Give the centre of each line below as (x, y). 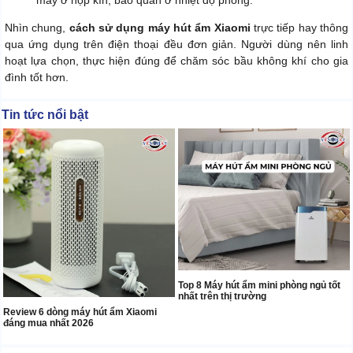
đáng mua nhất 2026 (48, 323)
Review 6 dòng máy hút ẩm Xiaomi (80, 312)
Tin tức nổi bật (45, 114)
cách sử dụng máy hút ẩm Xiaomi (160, 27)
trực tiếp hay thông (299, 27)
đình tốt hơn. (37, 77)
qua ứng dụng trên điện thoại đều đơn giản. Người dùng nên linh (176, 44)
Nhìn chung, (37, 27)
